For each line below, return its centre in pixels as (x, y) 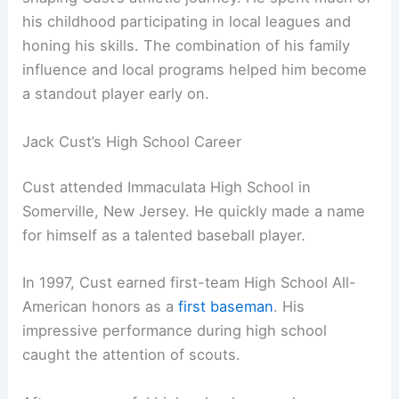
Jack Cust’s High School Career (132, 141)
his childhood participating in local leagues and (187, 22)
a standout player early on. (116, 94)
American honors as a (101, 307)
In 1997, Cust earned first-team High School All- (190, 283)
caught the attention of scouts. (132, 355)
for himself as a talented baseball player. (164, 236)
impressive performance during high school (175, 331)
